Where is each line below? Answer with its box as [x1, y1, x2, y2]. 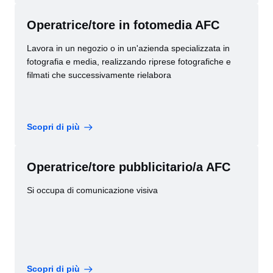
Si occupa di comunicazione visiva [27, 185, 158, 195]
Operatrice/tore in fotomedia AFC [27, 18, 219, 32]
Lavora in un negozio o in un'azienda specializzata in [27, 43, 230, 53]
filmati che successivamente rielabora [27, 70, 171, 80]
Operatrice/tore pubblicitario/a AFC [27, 160, 230, 174]
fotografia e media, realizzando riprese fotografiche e [27, 57, 231, 66]
